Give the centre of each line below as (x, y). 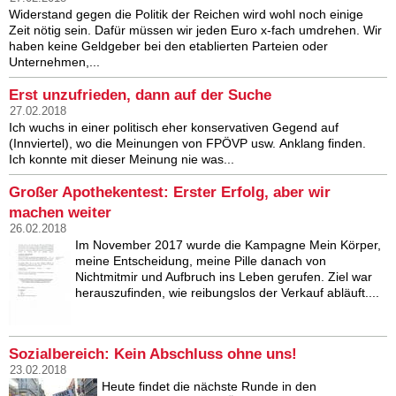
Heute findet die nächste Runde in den (209, 387)
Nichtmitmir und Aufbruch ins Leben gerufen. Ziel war (224, 277)
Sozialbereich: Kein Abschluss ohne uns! (153, 354)
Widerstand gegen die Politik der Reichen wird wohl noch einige (186, 15)
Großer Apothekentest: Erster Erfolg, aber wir (170, 193)
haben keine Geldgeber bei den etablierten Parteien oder (168, 46)
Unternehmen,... (54, 62)
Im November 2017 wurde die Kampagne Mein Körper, (228, 245)
